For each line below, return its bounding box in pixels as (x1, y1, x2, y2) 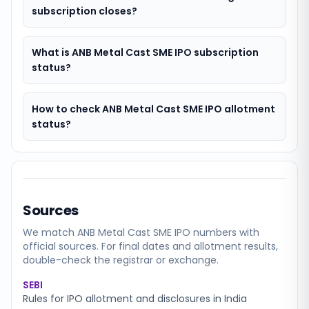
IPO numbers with (172, 226, 259, 239)
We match (23, 226, 77, 239)
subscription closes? (32, 4, 137, 18)
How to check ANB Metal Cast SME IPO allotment (32, 102, 275, 116)
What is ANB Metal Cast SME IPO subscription (32, 46, 259, 59)
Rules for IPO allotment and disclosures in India (23, 292, 247, 306)
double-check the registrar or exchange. (23, 253, 219, 267)
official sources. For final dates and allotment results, (23, 239, 278, 253)
